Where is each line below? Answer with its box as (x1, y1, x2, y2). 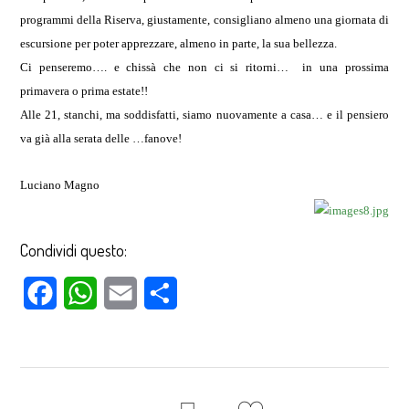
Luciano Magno (20, 178, 100, 192)
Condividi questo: (20, 239, 128, 260)
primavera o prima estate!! (20, 84, 149, 98)
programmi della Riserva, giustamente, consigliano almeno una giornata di (20, 13, 389, 26)
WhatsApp (97, 283, 157, 302)
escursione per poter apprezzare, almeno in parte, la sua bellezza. (20, 37, 338, 50)
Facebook (57, 283, 110, 302)
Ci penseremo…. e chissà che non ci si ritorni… (20, 60, 296, 74)
